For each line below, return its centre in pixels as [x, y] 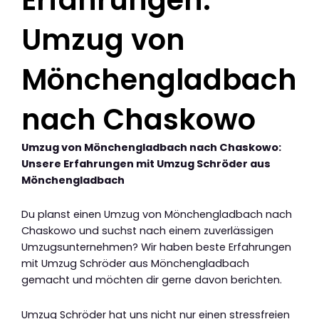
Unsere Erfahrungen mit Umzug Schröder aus [146, 163]
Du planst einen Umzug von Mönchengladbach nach [157, 215]
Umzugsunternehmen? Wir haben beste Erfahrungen [156, 247]
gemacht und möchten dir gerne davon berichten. [152, 280]
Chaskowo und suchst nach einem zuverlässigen [147, 231]
